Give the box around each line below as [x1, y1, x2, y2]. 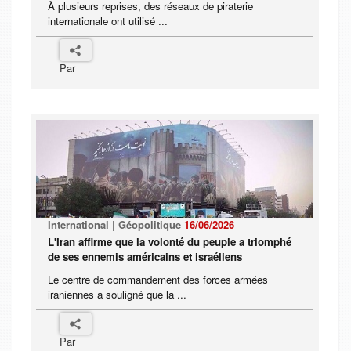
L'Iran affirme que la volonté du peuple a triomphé [48, 234, 291, 250]
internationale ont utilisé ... [48, 13, 168, 29]
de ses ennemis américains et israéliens [48, 249, 242, 265]
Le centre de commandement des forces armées [48, 272, 268, 288]
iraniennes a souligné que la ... [48, 287, 186, 302]
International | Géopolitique [48, 217, 184, 233]
